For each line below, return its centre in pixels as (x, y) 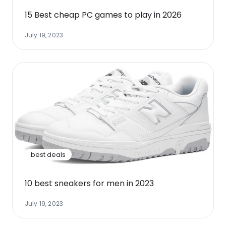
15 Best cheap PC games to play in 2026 (103, 15)
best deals (48, 154)
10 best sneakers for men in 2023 (89, 183)
